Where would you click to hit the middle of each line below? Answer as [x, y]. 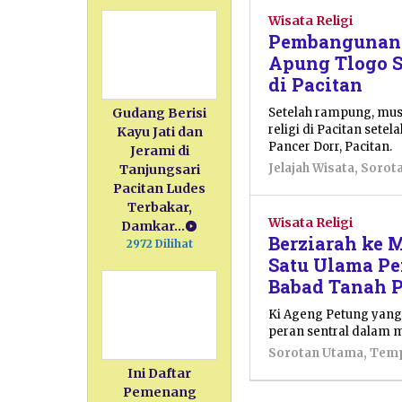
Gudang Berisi [160, 114]
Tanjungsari [159, 170]
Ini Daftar [160, 374]
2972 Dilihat [159, 244]
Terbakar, [159, 208]
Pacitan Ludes [160, 189]
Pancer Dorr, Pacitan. [331, 146]
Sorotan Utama [316, 353]
